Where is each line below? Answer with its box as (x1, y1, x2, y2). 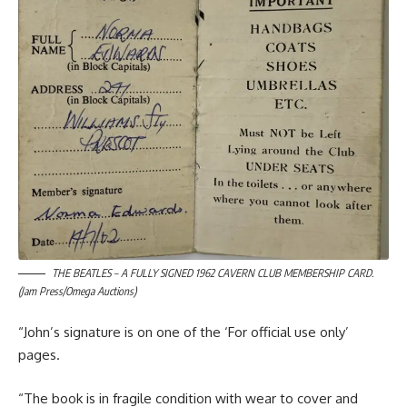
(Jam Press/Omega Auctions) (18, 283, 136, 298)
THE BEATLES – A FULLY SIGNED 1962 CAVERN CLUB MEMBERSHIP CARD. (52, 265, 373, 280)
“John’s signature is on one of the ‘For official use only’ (18, 323, 349, 342)
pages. (18, 346, 60, 364)
